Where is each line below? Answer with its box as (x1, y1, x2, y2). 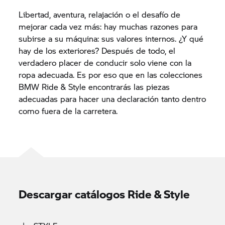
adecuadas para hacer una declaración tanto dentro (19, 93, 206, 104)
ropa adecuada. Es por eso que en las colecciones (19, 69, 203, 80)
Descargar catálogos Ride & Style (19, 186, 190, 202)
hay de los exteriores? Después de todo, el (19, 45, 176, 56)
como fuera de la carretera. (19, 105, 118, 117)
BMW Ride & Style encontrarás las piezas (19, 81, 170, 92)
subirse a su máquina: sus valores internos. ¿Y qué (19, 33, 204, 44)
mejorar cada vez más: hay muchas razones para (19, 21, 198, 32)
